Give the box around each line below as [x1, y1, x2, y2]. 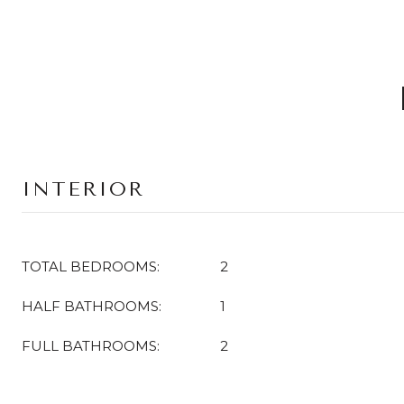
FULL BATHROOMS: [22, 337, 160, 354]
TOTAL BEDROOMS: [22, 258, 160, 275]
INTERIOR [22, 178, 144, 201]
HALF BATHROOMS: [22, 298, 161, 315]
